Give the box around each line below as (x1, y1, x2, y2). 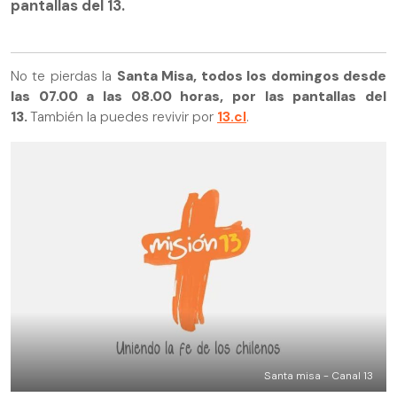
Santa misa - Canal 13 (264, 369, 373, 384)
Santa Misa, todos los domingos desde (116, 67, 387, 86)
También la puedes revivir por (30, 108, 217, 127)
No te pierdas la (11, 67, 117, 86)
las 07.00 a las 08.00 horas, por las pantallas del (11, 88, 386, 106)
